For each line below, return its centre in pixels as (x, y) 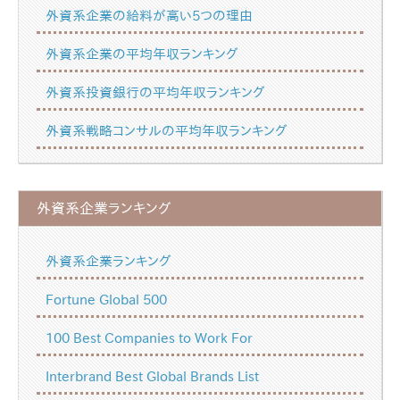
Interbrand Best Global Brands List (152, 377)
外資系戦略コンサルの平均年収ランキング (167, 130)
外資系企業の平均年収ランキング (142, 54)
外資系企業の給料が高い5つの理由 (149, 15)
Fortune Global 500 (106, 300)
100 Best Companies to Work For (149, 338)
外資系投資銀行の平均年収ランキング (155, 92)
